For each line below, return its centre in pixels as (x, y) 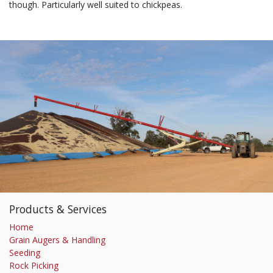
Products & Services (58, 209)
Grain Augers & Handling (57, 240)
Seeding (25, 253)
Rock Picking (34, 266)
